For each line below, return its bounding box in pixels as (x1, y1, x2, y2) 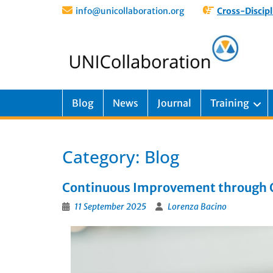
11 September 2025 (74, 201, 146, 212)
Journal (157, 97, 191, 109)
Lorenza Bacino (168, 201, 227, 212)
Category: (62, 145, 144, 168)
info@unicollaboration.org (76, 5, 184, 16)
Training (210, 97, 249, 109)
